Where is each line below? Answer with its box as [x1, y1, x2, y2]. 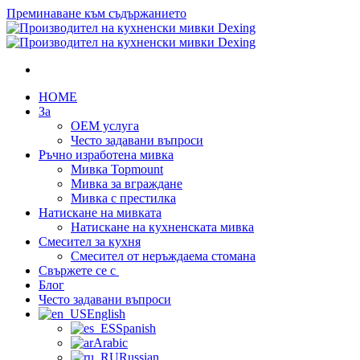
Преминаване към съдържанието [6, 6, 186, 20]
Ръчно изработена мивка [39, 148, 174, 162]
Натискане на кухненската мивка [71, 220, 254, 234]
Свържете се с [39, 264, 119, 277]
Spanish [116, 321, 156, 335]
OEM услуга [71, 119, 139, 133]
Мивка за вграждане [71, 177, 182, 190]
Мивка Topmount [71, 162, 163, 176]
